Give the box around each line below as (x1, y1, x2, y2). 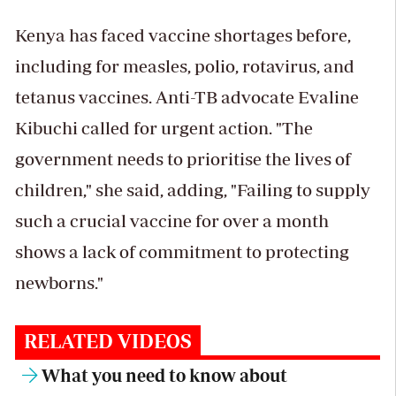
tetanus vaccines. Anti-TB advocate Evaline (14, 87, 359, 108)
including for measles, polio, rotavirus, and (14, 56, 354, 77)
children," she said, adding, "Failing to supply (14, 179, 370, 201)
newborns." (14, 272, 103, 293)
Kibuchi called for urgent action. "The (14, 118, 313, 139)
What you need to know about (41, 365, 287, 386)
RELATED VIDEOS (23, 330, 192, 353)
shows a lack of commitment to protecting (14, 241, 349, 263)
